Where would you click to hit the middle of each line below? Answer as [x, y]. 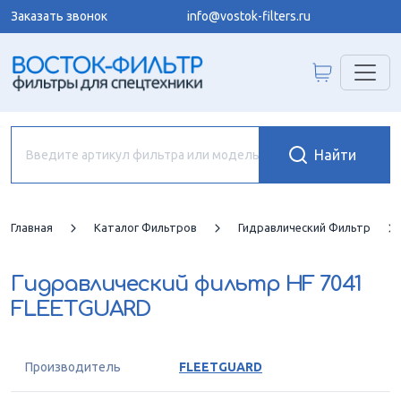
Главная [32, 227]
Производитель [73, 367]
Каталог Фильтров [145, 227]
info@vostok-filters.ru [249, 16]
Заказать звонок [59, 16]
